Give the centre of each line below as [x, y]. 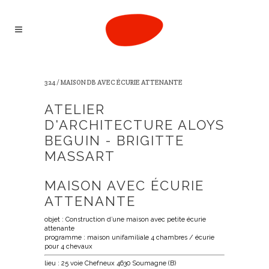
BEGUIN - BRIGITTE [114, 141]
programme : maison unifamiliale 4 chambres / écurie [129, 237]
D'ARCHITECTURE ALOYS [134, 125]
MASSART [80, 156]
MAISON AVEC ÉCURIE [124, 186]
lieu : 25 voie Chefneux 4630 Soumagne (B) [110, 263]
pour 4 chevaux [68, 246]
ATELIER [75, 109]
